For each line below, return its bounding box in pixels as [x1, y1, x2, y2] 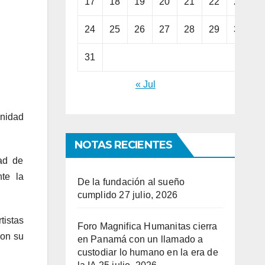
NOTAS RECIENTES [74, 138, 172, 152]
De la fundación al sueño [77, 177, 185, 188]
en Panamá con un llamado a [77, 234, 203, 245]
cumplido [77, 190, 117, 201]
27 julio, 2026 [119, 190, 178, 201]
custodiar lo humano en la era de [77, 247, 218, 258]
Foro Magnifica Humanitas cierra [77, 221, 218, 232]
